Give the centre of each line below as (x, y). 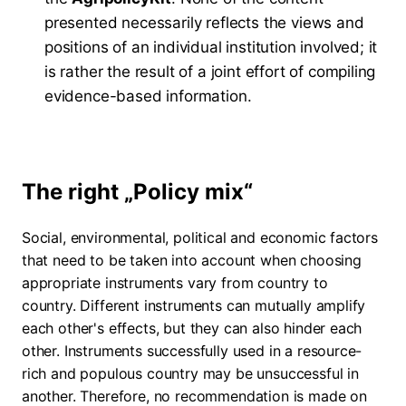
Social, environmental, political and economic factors (200, 237)
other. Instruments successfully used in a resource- (192, 351)
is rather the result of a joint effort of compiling (210, 72)
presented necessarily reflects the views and (204, 23)
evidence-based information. (148, 96)
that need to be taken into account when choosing (192, 260)
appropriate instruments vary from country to (175, 283)
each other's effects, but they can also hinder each (192, 328)
